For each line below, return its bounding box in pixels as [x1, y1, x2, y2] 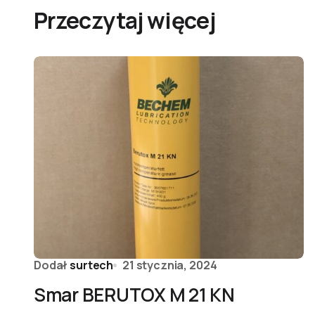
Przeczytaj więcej [34, 5, 216, 36]
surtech [70, 257, 114, 273]
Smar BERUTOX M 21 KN [34, 282, 235, 307]
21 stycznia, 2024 [122, 257, 217, 273]
